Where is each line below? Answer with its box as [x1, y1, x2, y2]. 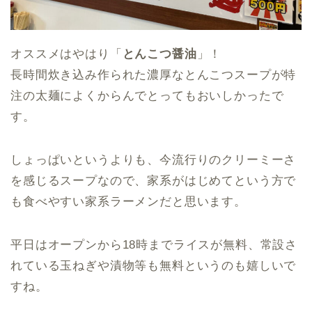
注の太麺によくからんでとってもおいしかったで [10, 88, 284, 102]
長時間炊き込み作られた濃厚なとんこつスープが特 [10, 68, 297, 81]
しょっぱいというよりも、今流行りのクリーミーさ [10, 153, 297, 166]
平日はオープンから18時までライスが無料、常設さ [10, 237, 298, 251]
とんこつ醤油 [122, 47, 197, 61]
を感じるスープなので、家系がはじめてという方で [10, 173, 297, 187]
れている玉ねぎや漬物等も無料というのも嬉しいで [10, 258, 297, 272]
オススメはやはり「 [10, 47, 123, 61]
